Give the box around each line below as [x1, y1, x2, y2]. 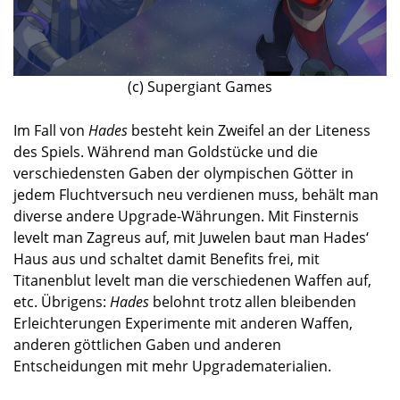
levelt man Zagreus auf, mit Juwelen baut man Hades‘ [13, 228, 369, 248]
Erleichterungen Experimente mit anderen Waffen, [13, 313, 353, 334]
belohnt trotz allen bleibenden [149, 292, 356, 312]
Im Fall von [13, 121, 88, 141]
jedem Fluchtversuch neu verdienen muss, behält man [13, 185, 379, 205]
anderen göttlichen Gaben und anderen [13, 335, 281, 355]
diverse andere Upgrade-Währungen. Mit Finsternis [13, 206, 359, 227]
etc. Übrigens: [13, 292, 110, 312]
